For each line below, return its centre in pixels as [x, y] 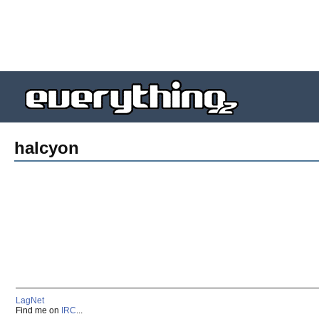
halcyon [47, 148]
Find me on [38, 310]
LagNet [30, 300]
